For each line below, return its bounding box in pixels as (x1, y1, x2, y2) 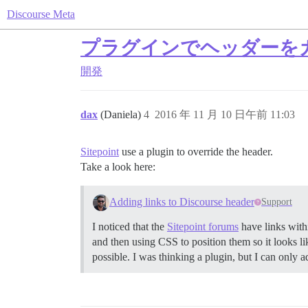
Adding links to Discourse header (109, 195, 254, 208)
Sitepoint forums (167, 220, 239, 232)
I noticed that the (92, 220, 167, 232)
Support (261, 197, 293, 208)
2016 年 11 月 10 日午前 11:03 (155, 109, 295, 120)
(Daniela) (100, 109, 144, 120)
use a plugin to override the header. (119, 146, 273, 157)
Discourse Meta (7, 8, 75, 20)
